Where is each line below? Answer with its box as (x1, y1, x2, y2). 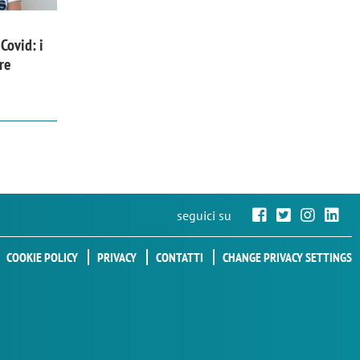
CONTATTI (156, 249, 203, 266)
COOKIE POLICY (6, 249, 78, 266)
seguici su (177, 207, 231, 223)
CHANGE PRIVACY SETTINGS (223, 249, 352, 266)
